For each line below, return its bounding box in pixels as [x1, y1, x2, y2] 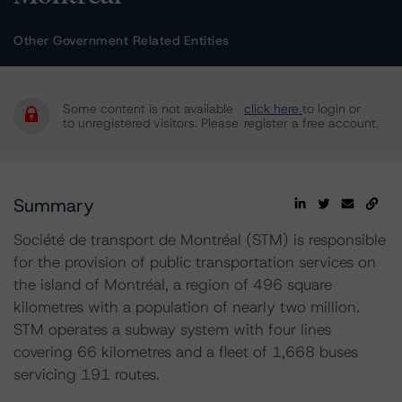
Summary [13, 194, 94, 217]
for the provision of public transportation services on [13, 252, 376, 272]
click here [244, 100, 302, 117]
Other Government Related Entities [13, 32, 230, 48]
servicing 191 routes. [13, 364, 160, 384]
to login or [302, 100, 361, 117]
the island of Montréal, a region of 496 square [13, 275, 332, 294]
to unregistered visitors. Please [63, 115, 239, 131]
